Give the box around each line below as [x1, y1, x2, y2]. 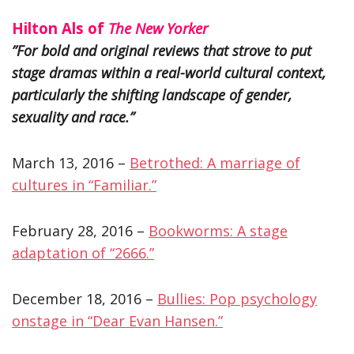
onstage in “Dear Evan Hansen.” [12, 311, 223, 330]
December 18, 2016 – [12, 288, 157, 308]
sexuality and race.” [12, 107, 134, 126]
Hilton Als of [12, 17, 108, 38]
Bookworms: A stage [149, 220, 288, 240]
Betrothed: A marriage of [130, 153, 300, 172]
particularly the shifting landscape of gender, [12, 85, 292, 104]
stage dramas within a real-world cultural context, [12, 62, 326, 82]
